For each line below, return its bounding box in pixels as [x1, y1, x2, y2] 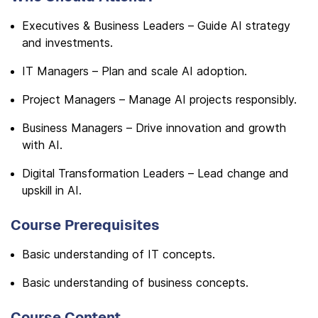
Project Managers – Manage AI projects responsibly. [22, 92, 297, 106]
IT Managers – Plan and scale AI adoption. [22, 64, 247, 78]
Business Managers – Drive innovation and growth [22, 121, 286, 135]
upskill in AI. [22, 183, 82, 197]
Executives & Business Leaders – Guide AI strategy [22, 18, 290, 33]
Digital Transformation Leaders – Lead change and [22, 166, 289, 180]
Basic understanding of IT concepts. [22, 247, 215, 261]
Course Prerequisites [11, 216, 160, 234]
